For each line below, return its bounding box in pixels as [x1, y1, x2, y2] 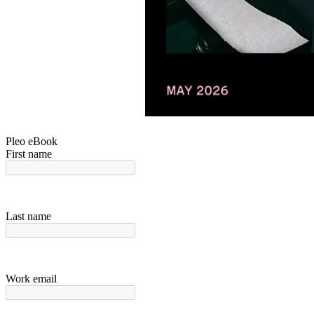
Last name [6, 210, 51, 222]
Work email [6, 273, 57, 285]
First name [6, 148, 52, 160]
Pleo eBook [6, 135, 57, 147]
